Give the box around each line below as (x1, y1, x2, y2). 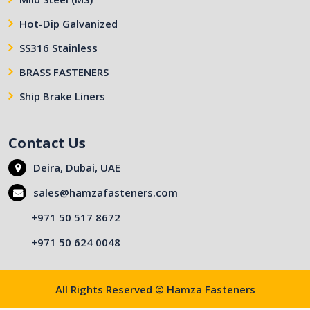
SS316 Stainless (19, 41, 98, 55)
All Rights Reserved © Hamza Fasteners (55, 282, 255, 296)
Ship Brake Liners (19, 89, 105, 103)
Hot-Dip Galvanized (19, 17, 118, 30)
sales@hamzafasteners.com (33, 185, 178, 199)
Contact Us (8, 134, 86, 152)
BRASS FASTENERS (19, 65, 109, 79)
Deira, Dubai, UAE (33, 161, 120, 174)
